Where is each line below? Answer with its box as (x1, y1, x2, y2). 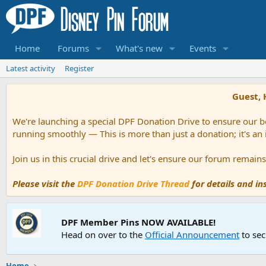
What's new (115, 42, 163, 54)
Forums (58, 42, 89, 54)
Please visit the (12, 178, 77, 189)
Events (189, 42, 216, 54)
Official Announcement (145, 229, 239, 240)
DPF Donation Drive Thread (77, 178, 189, 189)
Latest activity (6, 63, 55, 74)
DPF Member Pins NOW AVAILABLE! (61, 216, 216, 228)
